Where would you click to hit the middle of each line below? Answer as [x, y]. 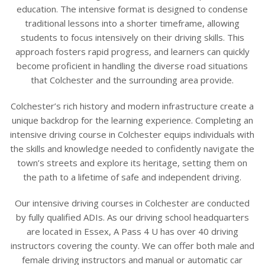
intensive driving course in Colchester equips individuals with [132, 134]
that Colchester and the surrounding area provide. [132, 80]
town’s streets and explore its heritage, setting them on [132, 162]
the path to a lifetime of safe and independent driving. [132, 177]
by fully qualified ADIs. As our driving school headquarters [132, 217]
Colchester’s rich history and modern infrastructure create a [132, 106]
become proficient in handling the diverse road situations [132, 65]
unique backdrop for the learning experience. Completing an [132, 120]
